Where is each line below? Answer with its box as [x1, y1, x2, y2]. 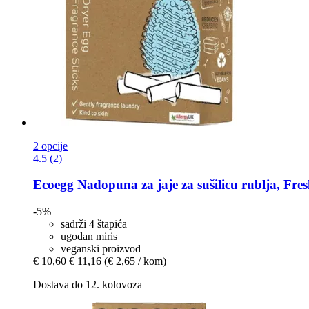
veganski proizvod [61, 243, 141, 255]
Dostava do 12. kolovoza [33, 279, 142, 291]
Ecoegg [33, 177, 74, 192]
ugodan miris [61, 230, 117, 243]
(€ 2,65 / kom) [104, 255, 166, 268]
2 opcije [33, 139, 68, 152]
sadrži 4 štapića [61, 218, 127, 230]
